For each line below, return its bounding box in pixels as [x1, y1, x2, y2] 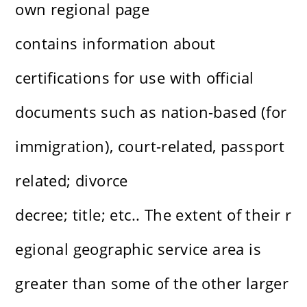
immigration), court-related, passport [15, 136, 285, 157]
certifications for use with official [15, 67, 254, 88]
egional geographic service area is [15, 238, 262, 260]
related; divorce [15, 170, 128, 191]
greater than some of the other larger [15, 273, 289, 294]
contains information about [15, 33, 216, 54]
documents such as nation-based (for [15, 101, 287, 123]
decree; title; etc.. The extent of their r [15, 204, 292, 225]
